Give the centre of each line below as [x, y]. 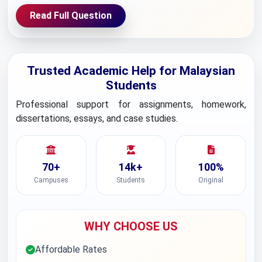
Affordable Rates [71, 249]
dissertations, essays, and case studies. [97, 118]
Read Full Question [71, 15]
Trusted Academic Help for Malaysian [131, 71]
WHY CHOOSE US [131, 226]
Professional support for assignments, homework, [131, 104]
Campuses [51, 180]
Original [211, 180]
